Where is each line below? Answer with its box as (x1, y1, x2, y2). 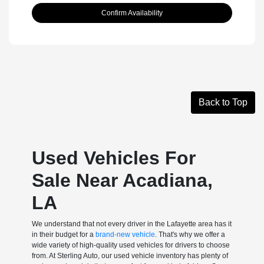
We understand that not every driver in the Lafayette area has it (31, 219, 232, 228)
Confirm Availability (101, 8, 163, 17)
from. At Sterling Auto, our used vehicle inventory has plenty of (31, 251, 228, 260)
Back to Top (199, 97, 247, 107)
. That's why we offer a (154, 230, 225, 239)
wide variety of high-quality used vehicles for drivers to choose (31, 240, 230, 249)
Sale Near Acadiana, (31, 169, 213, 191)
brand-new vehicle (95, 230, 155, 239)
